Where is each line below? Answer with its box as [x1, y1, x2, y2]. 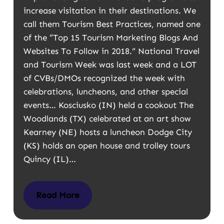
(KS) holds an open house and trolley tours [23, 140, 190, 150]
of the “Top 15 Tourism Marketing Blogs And [23, 32, 198, 42]
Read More [35, 190, 79, 200]
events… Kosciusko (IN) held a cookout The [23, 100, 193, 110]
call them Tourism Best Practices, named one [23, 19, 200, 29]
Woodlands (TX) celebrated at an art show [23, 113, 191, 123]
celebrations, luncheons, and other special [23, 86, 188, 96]
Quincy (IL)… [23, 154, 78, 164]
